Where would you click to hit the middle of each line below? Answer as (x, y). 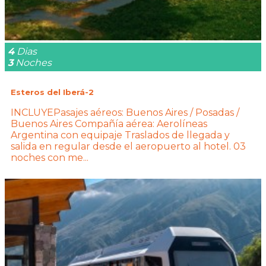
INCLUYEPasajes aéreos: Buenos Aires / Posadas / (125, 113)
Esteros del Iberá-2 (52, 92)
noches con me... (50, 158)
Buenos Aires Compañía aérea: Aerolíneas (109, 124)
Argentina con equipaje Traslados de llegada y (120, 135)
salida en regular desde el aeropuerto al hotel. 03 (128, 147)
